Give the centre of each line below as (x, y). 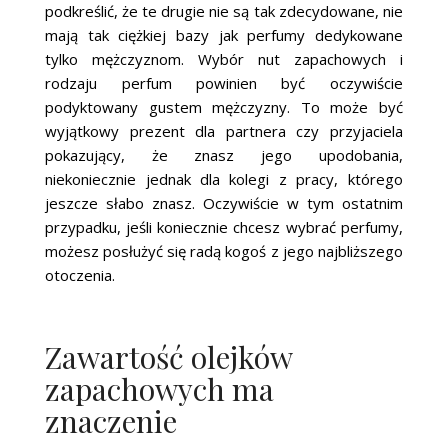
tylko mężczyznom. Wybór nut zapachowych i (224, 58)
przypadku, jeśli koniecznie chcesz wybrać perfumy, (224, 226)
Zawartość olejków (169, 356)
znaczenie (111, 420)
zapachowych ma (160, 388)
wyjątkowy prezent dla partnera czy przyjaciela (224, 130)
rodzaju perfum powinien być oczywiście (224, 82)
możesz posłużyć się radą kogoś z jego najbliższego (224, 250)
